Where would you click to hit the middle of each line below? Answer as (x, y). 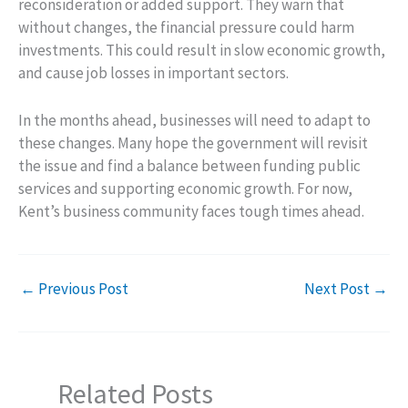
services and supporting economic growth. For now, (185, 188)
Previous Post (82, 289)
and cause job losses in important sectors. (153, 72)
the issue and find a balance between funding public (189, 165)
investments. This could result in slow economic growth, (202, 50)
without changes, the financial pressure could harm (186, 27)
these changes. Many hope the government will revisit (193, 143)
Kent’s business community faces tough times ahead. (191, 211)
